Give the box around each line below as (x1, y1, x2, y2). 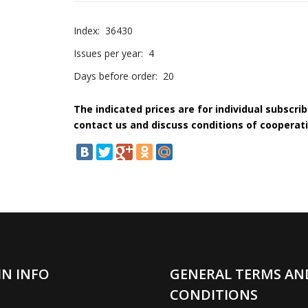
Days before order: (74, 69, 157, 82)
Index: (74, 24, 100, 37)
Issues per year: (74, 47, 143, 60)
